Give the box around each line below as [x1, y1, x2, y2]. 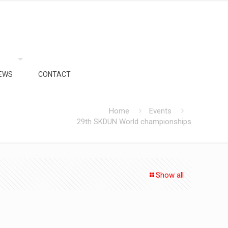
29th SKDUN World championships [77, 117, 191, 126]
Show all [156, 170, 184, 180]
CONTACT [38, 70, 71, 78]
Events [149, 106, 172, 116]
